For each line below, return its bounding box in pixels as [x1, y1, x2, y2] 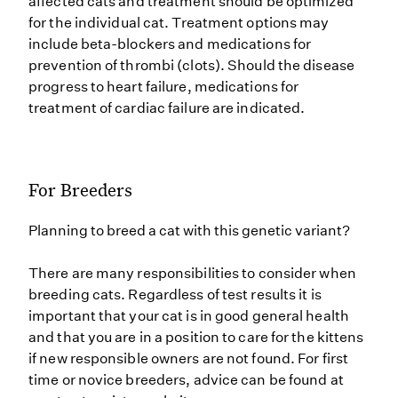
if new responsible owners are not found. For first [28, 350, 349, 367]
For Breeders [28, 178, 132, 201]
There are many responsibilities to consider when [28, 265, 356, 282]
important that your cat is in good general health [28, 307, 349, 324]
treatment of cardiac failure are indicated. [28, 99, 306, 116]
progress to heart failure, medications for [28, 78, 299, 95]
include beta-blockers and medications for [28, 36, 312, 52]
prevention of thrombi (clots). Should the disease [28, 57, 354, 74]
